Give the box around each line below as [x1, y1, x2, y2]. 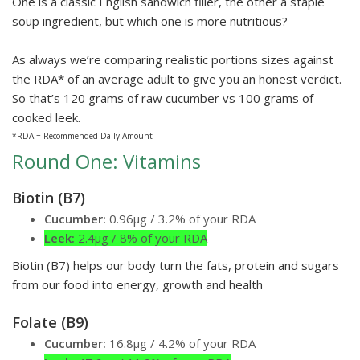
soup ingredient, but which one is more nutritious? [12, 13, 291, 30]
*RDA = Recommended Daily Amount [12, 130, 153, 142]
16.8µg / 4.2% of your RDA [106, 335, 256, 352]
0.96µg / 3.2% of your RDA [109, 211, 256, 227]
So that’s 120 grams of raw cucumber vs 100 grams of [12, 90, 313, 107]
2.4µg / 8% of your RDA [75, 230, 207, 247]
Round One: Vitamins [12, 148, 201, 175]
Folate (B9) [12, 313, 88, 333]
